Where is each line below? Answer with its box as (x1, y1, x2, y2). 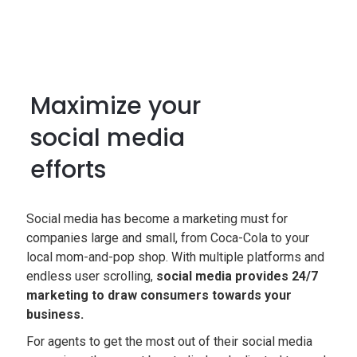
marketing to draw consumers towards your (26, 288, 292, 303)
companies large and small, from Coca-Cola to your (26, 230, 310, 245)
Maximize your (30, 89, 202, 123)
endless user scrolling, (26, 269, 157, 284)
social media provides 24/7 (156, 269, 319, 284)
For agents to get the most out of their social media (26, 334, 313, 349)
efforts (30, 153, 107, 186)
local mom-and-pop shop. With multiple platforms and (26, 249, 325, 265)
